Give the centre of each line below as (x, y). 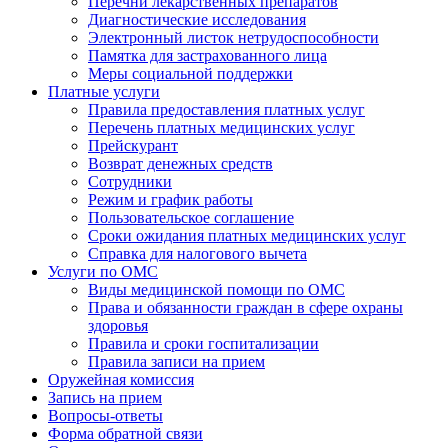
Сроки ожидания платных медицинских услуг (247, 236)
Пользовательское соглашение (191, 218)
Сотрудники (130, 182)
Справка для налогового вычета (197, 254)
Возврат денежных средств (180, 164)
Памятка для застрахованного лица (207, 56)
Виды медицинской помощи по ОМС (216, 290)
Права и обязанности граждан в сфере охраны (245, 308)
